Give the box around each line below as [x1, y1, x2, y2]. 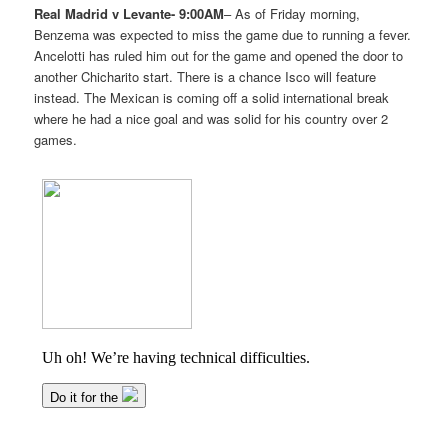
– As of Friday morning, [224, 3, 361, 23]
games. [34, 129, 78, 149]
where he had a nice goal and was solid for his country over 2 [34, 108, 389, 128]
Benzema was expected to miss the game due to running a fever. [34, 24, 412, 44]
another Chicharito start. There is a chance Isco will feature [34, 66, 377, 86]
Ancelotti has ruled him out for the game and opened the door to [34, 45, 404, 65]
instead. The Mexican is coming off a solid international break [34, 87, 390, 107]
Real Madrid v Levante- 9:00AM [34, 3, 225, 23]
